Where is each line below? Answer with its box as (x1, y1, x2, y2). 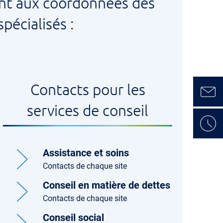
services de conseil (27, 101, 148, 119)
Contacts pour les (30, 80, 145, 99)
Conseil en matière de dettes (43, 179, 170, 191)
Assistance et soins (43, 147, 129, 159)
